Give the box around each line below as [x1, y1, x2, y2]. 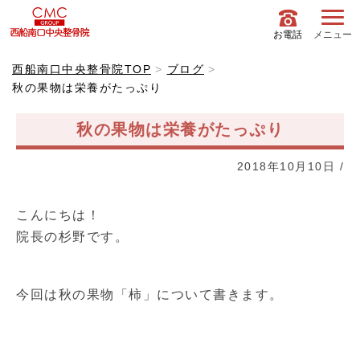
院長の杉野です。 [16, 230, 129, 243]
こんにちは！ [16, 208, 100, 222]
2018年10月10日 [236, 160, 335, 173]
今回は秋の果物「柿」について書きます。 [16, 288, 284, 301]
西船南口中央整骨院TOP [12, 63, 151, 76]
